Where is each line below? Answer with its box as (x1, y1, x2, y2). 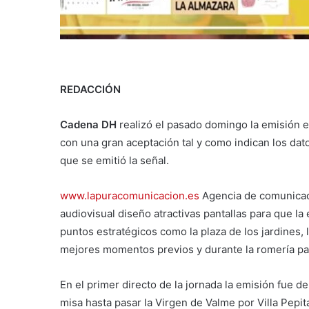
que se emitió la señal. (60, 154, 169, 168)
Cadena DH (60, 118, 117, 132)
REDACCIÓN (60, 83, 121, 97)
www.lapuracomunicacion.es (60, 189, 199, 203)
